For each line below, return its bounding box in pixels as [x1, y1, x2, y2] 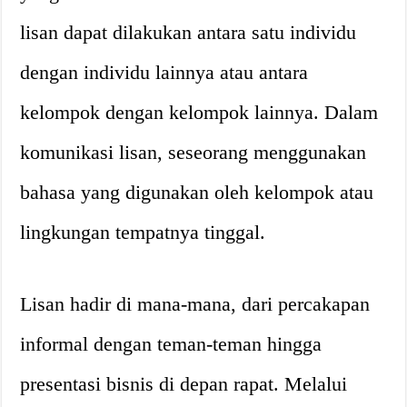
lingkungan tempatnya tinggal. [20, 221, 266, 243]
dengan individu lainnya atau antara [20, 61, 309, 84]
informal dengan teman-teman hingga [20, 333, 323, 355]
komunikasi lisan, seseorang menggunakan [20, 141, 367, 164]
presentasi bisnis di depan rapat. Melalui [20, 372, 348, 395]
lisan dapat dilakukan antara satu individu [20, 21, 357, 44]
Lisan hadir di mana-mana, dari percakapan [20, 293, 371, 315]
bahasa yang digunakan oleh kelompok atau [20, 181, 374, 203]
